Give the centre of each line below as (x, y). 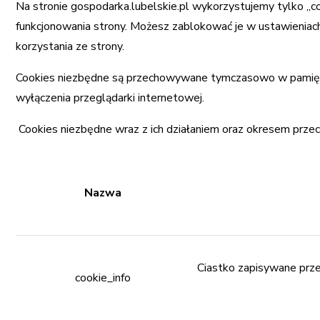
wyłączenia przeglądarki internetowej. (110, 98)
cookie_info (103, 278)
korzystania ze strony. (70, 46)
